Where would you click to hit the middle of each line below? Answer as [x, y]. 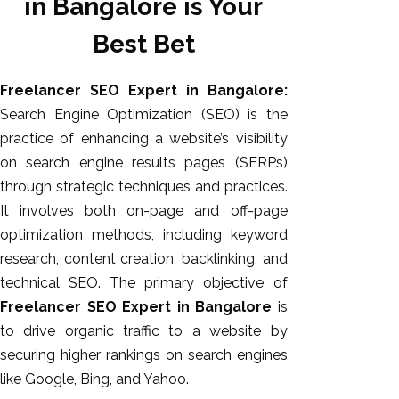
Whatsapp [358, 265]
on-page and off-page [202, 211]
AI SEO [346, 217]
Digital [344, 362]
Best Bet [143, 44]
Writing [346, 338]
